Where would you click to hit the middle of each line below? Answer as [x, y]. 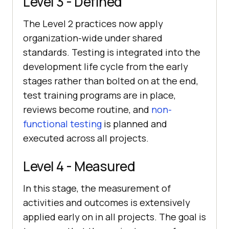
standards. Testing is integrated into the [112, 52]
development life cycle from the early [106, 67]
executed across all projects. [86, 138]
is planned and [134, 124]
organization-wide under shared [93, 38]
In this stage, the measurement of [97, 188]
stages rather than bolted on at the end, [111, 81]
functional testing [62, 124]
